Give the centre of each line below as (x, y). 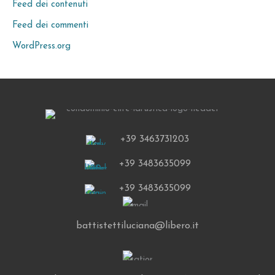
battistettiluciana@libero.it (137, 226)
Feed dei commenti (50, 25)
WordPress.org (41, 46)
